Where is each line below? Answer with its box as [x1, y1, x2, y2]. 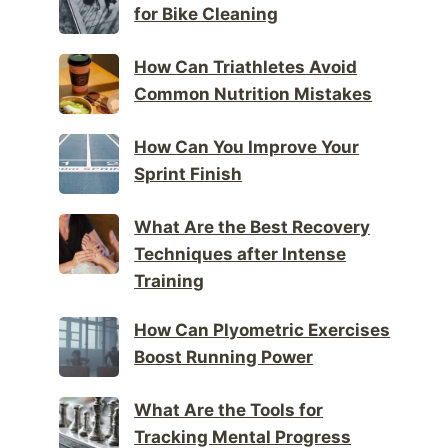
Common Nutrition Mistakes [134, 83, 373, 104]
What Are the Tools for [134, 399, 324, 420]
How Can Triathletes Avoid [134, 56, 358, 77]
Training [134, 270, 205, 291]
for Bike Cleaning [134, 3, 279, 24]
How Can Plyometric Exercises [134, 319, 391, 340]
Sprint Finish [134, 163, 243, 184]
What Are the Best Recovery [134, 216, 371, 237]
